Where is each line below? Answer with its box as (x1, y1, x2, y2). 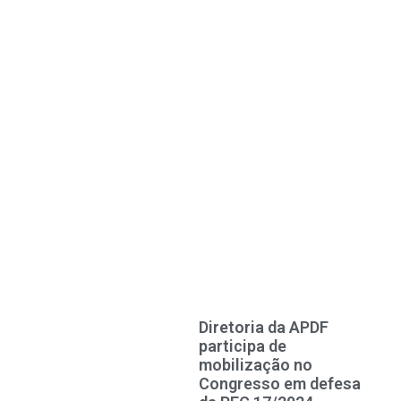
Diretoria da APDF (199, 318, 328, 337)
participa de (199, 337, 286, 356)
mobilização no (199, 355, 312, 375)
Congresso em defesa (199, 374, 361, 394)
